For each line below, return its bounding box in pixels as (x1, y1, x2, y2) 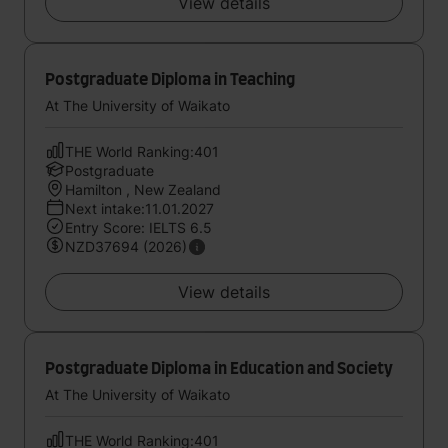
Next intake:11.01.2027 (65, 200, 214, 217)
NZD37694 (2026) (65, 238, 187, 255)
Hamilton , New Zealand (65, 181, 221, 198)
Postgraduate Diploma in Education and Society (45, 361, 393, 377)
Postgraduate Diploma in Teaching (45, 72, 295, 88)
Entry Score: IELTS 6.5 (65, 219, 212, 236)
